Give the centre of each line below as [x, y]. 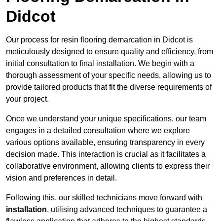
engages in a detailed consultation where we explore [98, 131]
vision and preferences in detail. [61, 178]
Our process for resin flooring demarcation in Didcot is [99, 40]
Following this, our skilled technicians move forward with [104, 198]
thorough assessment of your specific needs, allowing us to [109, 75]
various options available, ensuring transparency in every [105, 143]
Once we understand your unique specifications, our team [106, 119]
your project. [27, 99]
